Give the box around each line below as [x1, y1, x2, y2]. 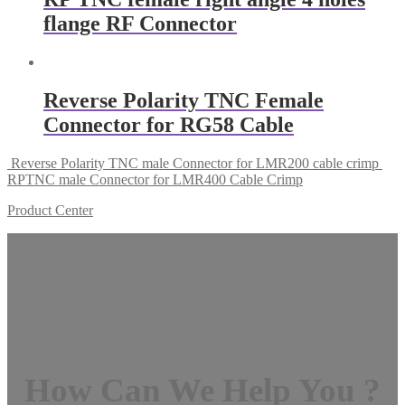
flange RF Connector [43, 11, 237, 35]
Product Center [7, 202, 93, 218]
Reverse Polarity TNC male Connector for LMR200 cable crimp [11, 155, 379, 171]
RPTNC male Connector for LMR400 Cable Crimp [7, 171, 303, 187]
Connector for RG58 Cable [43, 112, 294, 137]
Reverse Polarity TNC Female [43, 88, 324, 112]
